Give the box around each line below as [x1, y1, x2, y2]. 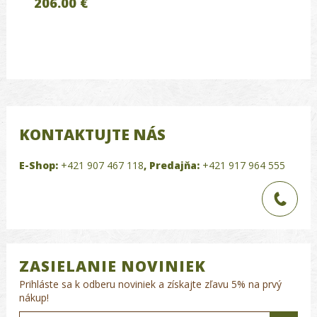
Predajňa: [149, 158, 200, 173]
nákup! [19, 291, 49, 305]
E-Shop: [19, 158, 58, 173]
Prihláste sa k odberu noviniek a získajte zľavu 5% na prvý [19, 277, 282, 292]
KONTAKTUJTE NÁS [19, 125, 166, 145]
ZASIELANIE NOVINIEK [19, 256, 206, 277]
